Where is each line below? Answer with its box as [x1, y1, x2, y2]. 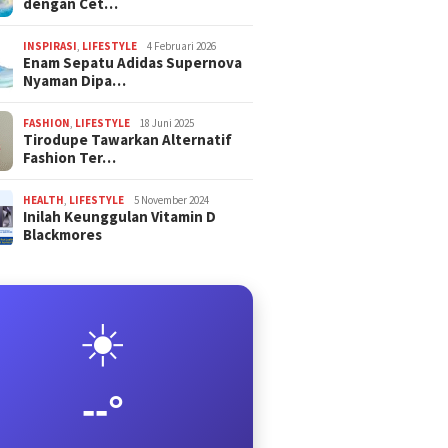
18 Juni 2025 [140, 116, 195, 131]
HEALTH [23, 193, 65, 208]
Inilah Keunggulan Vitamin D [23, 207, 217, 227]
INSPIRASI [23, 39, 78, 54]
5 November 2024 [134, 193, 210, 208]
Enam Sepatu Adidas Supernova [23, 53, 243, 73]
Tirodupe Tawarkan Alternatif [23, 130, 233, 150]
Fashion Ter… [23, 148, 117, 168]
